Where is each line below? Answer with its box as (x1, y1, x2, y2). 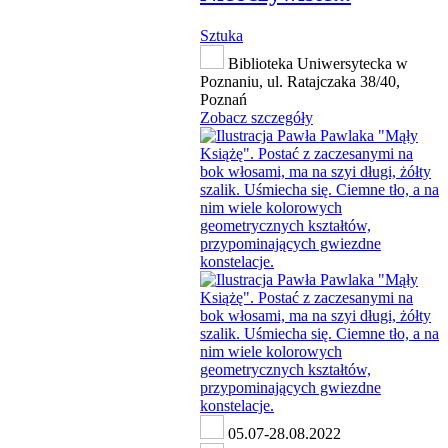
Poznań (200, 91, 247, 109)
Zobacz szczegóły (200, 109, 313, 127)
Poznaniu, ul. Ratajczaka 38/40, (200, 73, 400, 91)
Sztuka (200, 27, 243, 45)
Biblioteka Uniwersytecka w (224, 55, 408, 73)
